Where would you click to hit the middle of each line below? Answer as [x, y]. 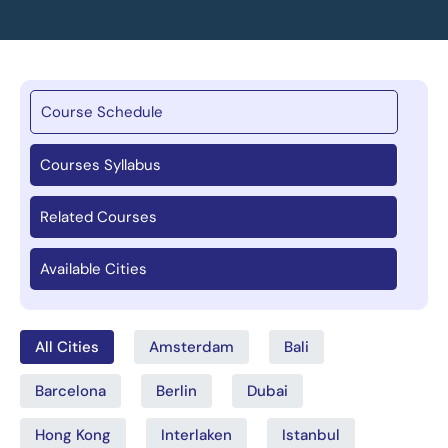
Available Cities [93, 268]
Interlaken [196, 434]
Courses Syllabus [100, 164]
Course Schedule [102, 111]
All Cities [67, 346]
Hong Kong [73, 434]
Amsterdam [191, 346]
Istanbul [311, 434]
